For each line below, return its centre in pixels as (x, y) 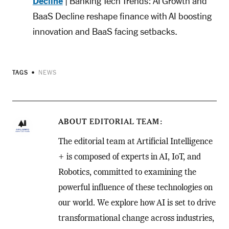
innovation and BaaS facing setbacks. (105, 32)
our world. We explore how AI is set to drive (137, 204)
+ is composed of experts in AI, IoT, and (129, 158)
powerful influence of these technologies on (135, 188)
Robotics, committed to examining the (127, 173)
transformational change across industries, (136, 219)
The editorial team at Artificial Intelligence (135, 142)
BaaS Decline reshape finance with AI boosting (122, 17)
